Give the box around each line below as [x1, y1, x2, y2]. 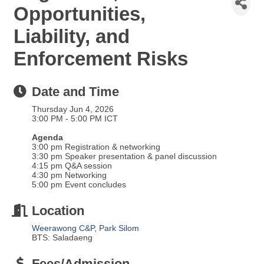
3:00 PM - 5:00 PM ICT [32, 113, 118, 123]
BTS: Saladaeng [32, 232, 93, 242]
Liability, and [14, 25, 130, 47]
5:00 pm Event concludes [32, 179, 126, 189]
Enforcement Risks [14, 47, 188, 70]
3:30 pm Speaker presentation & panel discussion [32, 151, 219, 161]
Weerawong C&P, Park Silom [32, 223, 139, 233]
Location [32, 203, 84, 218]
